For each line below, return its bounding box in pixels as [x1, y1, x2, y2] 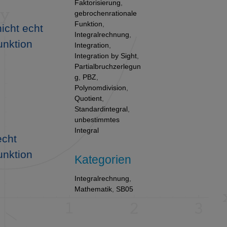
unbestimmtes [74, 115, 120, 124]
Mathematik [74, 184, 112, 193]
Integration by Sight [74, 51, 137, 60]
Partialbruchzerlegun [74, 62, 141, 70]
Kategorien [74, 153, 132, 166]
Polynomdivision [74, 83, 127, 92]
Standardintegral [74, 104, 128, 113]
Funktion [74, 19, 103, 28]
